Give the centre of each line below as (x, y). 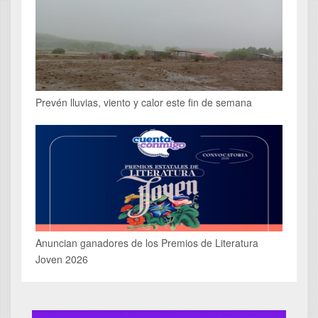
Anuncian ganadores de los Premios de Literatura (147, 242)
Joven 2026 (62, 259)
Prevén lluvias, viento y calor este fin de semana (144, 102)
